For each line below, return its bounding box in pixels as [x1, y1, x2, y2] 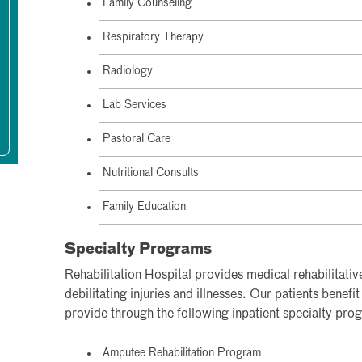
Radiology [103, 65, 153, 77]
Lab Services [103, 99, 166, 111]
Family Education [103, 201, 186, 213]
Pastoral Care [103, 133, 170, 145]
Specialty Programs [65, 242, 212, 257]
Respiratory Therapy [103, 32, 204, 43]
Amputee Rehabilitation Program [103, 347, 261, 359]
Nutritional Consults [103, 167, 199, 179]
